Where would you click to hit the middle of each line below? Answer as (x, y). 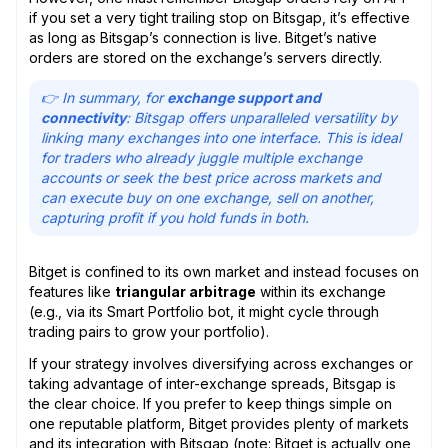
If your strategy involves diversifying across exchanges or (221, 363)
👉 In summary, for (104, 97)
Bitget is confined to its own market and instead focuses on (224, 271)
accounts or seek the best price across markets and (211, 177)
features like (72, 291)
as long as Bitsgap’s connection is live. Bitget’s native (203, 37)
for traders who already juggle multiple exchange (201, 157)
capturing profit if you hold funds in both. (177, 217)
